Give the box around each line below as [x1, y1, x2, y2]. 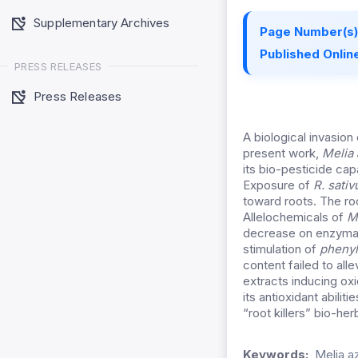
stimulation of [243, 241, 320, 257]
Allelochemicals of [243, 209, 347, 225]
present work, [243, 145, 322, 161]
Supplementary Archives [34, 14, 170, 30]
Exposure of [243, 177, 313, 193]
